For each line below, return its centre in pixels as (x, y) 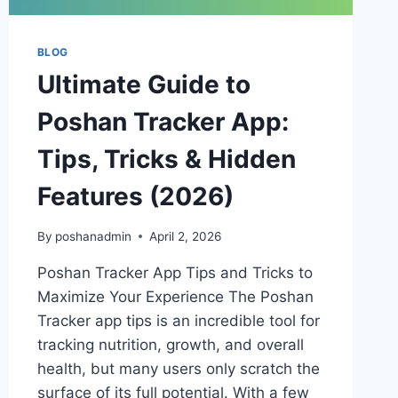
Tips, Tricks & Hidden (166, 159)
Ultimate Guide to (143, 85)
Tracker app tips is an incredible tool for (178, 320)
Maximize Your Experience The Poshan (175, 296)
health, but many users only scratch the (178, 368)
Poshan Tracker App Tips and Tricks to (175, 272)
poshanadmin (93, 236)
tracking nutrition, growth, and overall (170, 344)
